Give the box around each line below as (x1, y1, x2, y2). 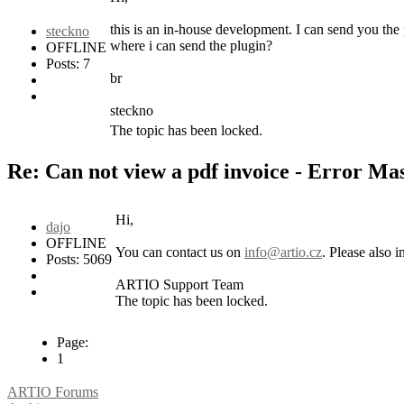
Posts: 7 (46, 56, 90, 72)
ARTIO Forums (7, 383, 98, 399)
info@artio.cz (244, 243, 322, 260)
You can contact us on (115, 243, 244, 260)
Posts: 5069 (46, 251, 112, 267)
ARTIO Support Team (115, 276, 243, 292)
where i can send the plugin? (110, 38, 272, 54)
